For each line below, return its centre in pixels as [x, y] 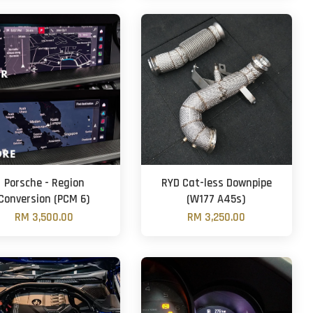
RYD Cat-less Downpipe [216, 183]
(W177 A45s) [217, 199]
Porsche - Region [44, 183]
